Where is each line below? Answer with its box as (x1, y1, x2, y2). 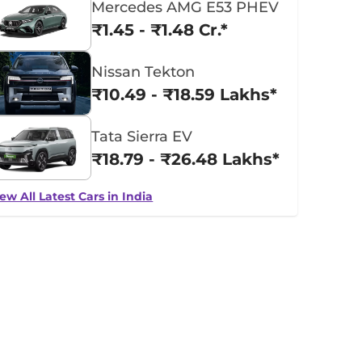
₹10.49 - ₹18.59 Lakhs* (91, 85, 278, 104)
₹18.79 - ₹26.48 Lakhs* (91, 149, 280, 169)
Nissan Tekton (91, 63, 196, 81)
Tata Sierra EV (91, 128, 193, 145)
